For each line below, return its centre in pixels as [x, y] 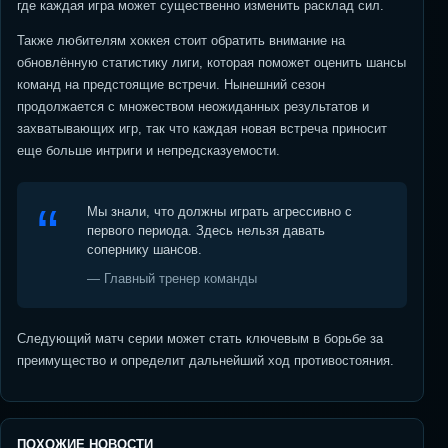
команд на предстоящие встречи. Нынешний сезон [171, 84]
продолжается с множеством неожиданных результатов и [193, 106]
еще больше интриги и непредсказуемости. [148, 150]
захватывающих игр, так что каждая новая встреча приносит [202, 128]
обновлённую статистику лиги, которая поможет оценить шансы [211, 62]
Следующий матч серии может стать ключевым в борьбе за [200, 338]
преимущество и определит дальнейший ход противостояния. [205, 360]
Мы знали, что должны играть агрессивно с [219, 211]
